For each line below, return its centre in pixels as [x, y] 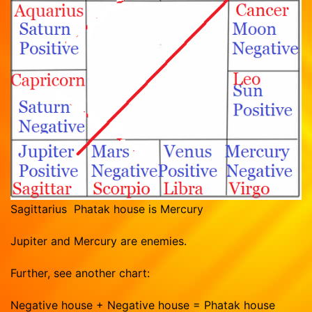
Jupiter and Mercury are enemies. [99, 241]
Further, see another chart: [80, 273]
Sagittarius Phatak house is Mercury [107, 209]
